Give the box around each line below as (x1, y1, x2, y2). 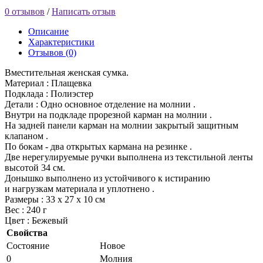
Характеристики (28, 36, 95, 47)
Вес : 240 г (5, 204, 47, 215)
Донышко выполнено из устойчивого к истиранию (5, 173, 210, 183)
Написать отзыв (52, 6, 116, 16)
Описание (28, 26, 69, 36)
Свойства (6, 227, 48, 238)
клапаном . (5, 130, 48, 141)
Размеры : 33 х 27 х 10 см (5, 194, 105, 204)
